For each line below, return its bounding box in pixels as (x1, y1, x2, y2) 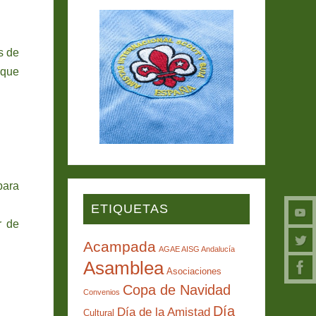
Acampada (83, 238, 156, 255)
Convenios (83, 287, 120, 296)
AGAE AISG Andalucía (158, 244, 235, 253)
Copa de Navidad (122, 281, 231, 298)
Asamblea (83, 257, 164, 279)
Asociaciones (166, 265, 221, 276)
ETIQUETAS (90, 201, 169, 216)
